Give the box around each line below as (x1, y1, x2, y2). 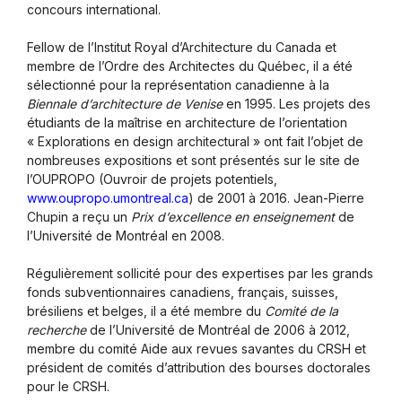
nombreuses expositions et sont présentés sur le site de (27, 153, 360, 169)
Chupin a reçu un (27, 209, 131, 225)
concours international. (27, 2, 161, 18)
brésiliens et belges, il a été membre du (27, 303, 265, 319)
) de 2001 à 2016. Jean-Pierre (188, 190, 364, 206)
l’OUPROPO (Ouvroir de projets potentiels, (27, 171, 277, 188)
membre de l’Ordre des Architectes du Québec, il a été (27, 58, 353, 74)
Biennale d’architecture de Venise (27, 96, 223, 112)
